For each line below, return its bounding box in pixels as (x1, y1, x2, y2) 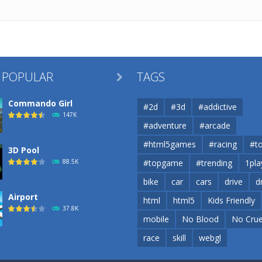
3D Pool (8, 144, 39, 156)
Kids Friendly (208, 195, 255, 206)
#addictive (198, 101, 237, 112)
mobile (143, 213, 169, 225)
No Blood (182, 213, 219, 225)
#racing (209, 139, 237, 150)
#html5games (143, 139, 196, 150)
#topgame (143, 157, 183, 168)
